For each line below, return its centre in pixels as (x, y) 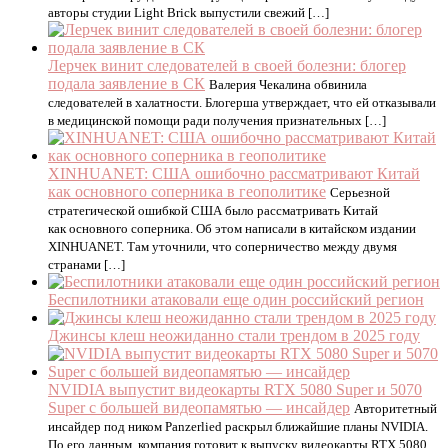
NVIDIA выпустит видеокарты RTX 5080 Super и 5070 (235, 389)
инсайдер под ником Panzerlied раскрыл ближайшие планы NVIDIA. (238, 426)
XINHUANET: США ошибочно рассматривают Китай (234, 173)
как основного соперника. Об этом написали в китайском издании (232, 228)
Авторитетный (395, 408)
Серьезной (360, 192)
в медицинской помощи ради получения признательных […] (217, 120)
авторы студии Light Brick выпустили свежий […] (188, 12)
